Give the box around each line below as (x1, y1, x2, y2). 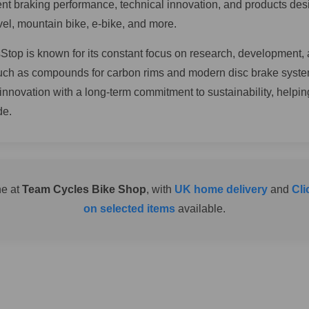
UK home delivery (174, 183, 268, 195)
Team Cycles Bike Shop (21, 183, 146, 195)
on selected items (83, 203, 175, 215)
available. (175, 203, 226, 215)
